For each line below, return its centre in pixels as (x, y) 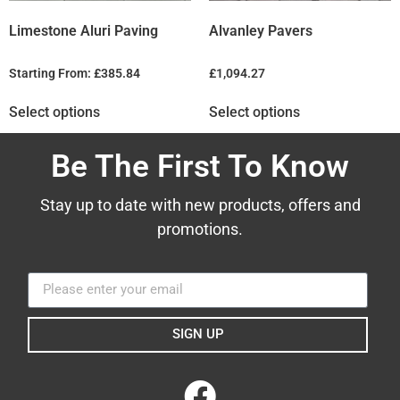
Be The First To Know (200, 167)
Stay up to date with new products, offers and (200, 205)
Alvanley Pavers (261, 30)
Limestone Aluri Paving (83, 30)
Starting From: (51, 73)
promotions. (200, 229)
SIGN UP (198, 334)
